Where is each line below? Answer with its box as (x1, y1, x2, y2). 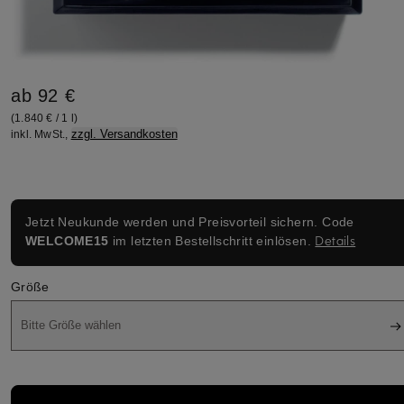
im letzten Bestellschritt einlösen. (108, 234, 316, 248)
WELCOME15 (25, 234, 109, 248)
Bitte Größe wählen (21, 318, 121, 333)
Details (315, 232, 356, 249)
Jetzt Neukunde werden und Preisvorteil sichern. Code (25, 215, 354, 229)
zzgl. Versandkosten (70, 126, 178, 141)
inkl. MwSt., (11, 127, 71, 141)
